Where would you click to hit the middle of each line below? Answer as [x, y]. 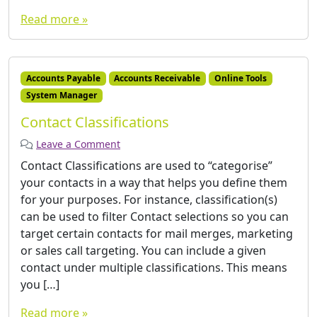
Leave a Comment [78, 144]
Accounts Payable [63, 78]
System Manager [61, 96]
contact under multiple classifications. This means [154, 268]
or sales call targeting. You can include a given [143, 251]
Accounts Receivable [157, 78]
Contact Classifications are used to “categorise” [146, 166]
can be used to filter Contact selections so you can [155, 217]
